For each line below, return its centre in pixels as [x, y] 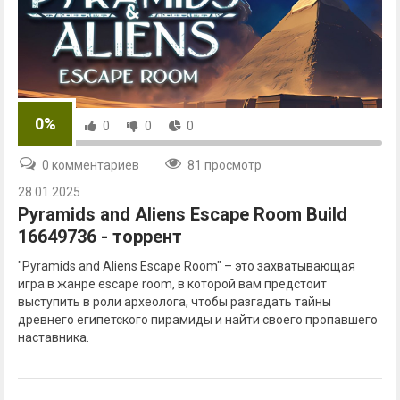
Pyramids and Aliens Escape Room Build [183, 215]
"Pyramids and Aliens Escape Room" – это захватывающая [187, 267]
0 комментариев [91, 166]
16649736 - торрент [100, 237]
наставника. [54, 338]
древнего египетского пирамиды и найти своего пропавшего [198, 320]
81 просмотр [225, 166]
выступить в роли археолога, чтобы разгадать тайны [175, 302]
